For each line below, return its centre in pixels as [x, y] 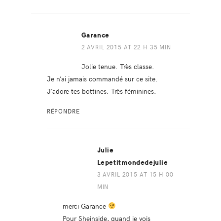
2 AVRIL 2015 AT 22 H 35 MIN [126, 47]
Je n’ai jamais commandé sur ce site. [102, 78]
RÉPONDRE [63, 111]
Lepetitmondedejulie [132, 162]
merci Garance [85, 205]
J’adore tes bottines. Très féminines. [101, 91]
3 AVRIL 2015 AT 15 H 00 [135, 174]
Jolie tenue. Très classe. [118, 66]
